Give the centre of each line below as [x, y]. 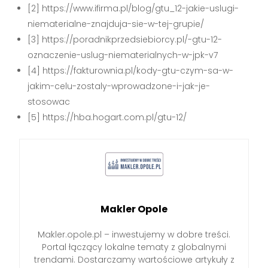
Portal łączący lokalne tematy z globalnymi [134, 247]
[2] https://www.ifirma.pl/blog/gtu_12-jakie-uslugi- [133, 9]
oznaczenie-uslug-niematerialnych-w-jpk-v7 [123, 55]
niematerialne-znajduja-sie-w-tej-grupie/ [116, 24]
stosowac [49, 102]
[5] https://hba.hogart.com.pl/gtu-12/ [107, 118]
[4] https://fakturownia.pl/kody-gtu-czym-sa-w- [131, 71]
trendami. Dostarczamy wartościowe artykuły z [134, 260]
